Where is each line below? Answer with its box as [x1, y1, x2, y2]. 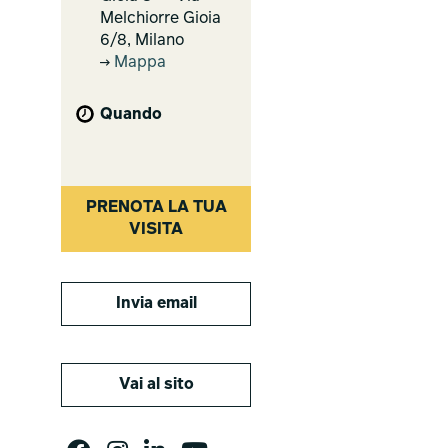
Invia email [115, 295, 197, 312]
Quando [100, 106, 162, 123]
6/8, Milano [100, 32, 184, 49]
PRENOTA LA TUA [85, 199, 227, 216]
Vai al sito [118, 376, 194, 393]
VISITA [129, 221, 183, 238]
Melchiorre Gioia [100, 10, 221, 27]
